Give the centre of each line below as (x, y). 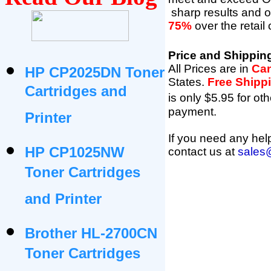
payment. (192, 112)
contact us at (203, 152)
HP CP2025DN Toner (95, 72)
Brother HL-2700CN (91, 233)
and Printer (63, 204)
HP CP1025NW (75, 152)
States (185, 82)
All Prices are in (210, 69)
